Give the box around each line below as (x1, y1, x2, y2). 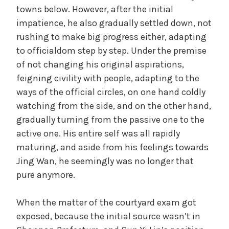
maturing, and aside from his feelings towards (16, 141, 209, 153)
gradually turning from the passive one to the (16, 113, 204, 125)
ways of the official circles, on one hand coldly (16, 86, 205, 98)
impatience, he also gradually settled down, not (16, 17, 212, 29)
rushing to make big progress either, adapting (16, 31, 207, 42)
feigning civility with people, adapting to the (16, 72, 199, 84)
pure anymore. (16, 169, 75, 180)
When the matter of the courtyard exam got (16, 196, 196, 208)
